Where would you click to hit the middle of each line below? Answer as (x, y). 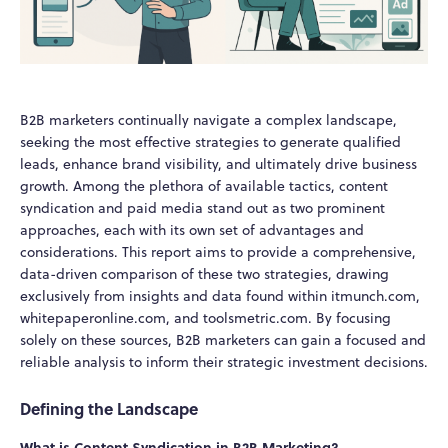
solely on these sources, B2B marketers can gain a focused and (223, 340)
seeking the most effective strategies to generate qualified (210, 142)
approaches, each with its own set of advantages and (192, 230)
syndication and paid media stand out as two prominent (202, 208)
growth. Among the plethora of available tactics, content (204, 186)
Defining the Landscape (109, 408)
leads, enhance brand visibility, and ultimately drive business (218, 164)
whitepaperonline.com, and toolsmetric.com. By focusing (205, 318)
